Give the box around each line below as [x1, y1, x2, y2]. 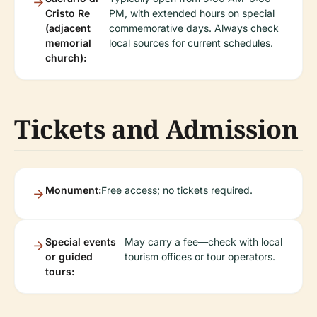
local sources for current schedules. [108, 37, 273, 49]
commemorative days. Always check [108, 22, 279, 34]
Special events [45, 236, 116, 248]
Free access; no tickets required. [101, 184, 253, 196]
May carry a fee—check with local [124, 236, 282, 248]
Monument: [45, 184, 101, 196]
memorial [45, 37, 91, 49]
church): [45, 52, 86, 64]
